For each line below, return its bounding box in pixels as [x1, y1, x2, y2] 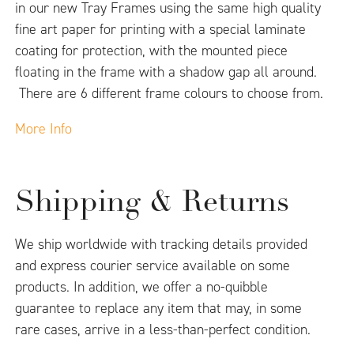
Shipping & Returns [15, 188, 290, 220]
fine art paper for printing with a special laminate [15, 20, 307, 40]
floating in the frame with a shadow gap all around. [15, 62, 318, 82]
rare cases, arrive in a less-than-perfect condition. [15, 320, 311, 340]
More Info [15, 119, 73, 139]
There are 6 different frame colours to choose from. [15, 84, 324, 104]
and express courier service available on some [15, 256, 291, 276]
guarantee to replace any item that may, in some [15, 299, 303, 318]
